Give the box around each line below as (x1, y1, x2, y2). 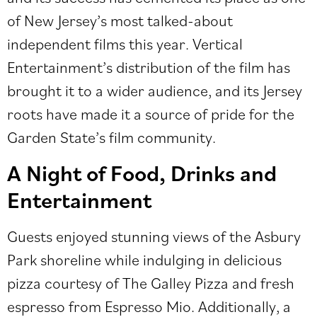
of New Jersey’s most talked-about (7, 10, 233, 31)
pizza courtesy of (7, 272, 122, 293)
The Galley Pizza (122, 272, 229, 293)
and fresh (229, 272, 294, 293)
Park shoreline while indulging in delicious (7, 248, 282, 270)
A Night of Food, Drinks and (7, 157, 277, 188)
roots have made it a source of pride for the (7, 103, 294, 125)
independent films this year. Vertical (7, 33, 243, 54)
